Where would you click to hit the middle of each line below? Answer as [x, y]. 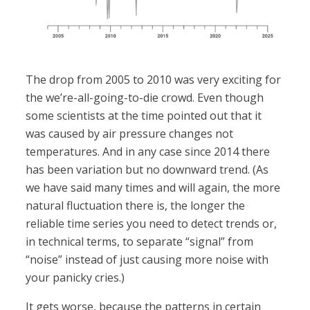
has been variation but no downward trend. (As [147, 170]
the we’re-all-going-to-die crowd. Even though [145, 98]
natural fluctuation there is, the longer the [136, 206]
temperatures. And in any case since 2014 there [148, 152]
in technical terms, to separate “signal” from [140, 242]
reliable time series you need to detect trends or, [152, 224]
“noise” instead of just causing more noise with [147, 260]
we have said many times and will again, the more [153, 188]
